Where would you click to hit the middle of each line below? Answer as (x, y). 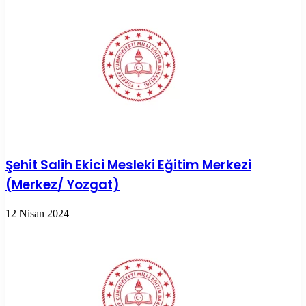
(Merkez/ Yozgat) (62, 185)
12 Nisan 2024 (37, 213)
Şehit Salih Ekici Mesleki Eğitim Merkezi (128, 165)
